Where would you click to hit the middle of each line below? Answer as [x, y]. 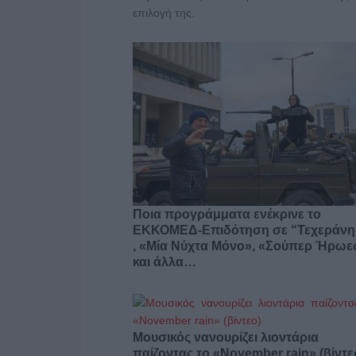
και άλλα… [164, 261]
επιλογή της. [164, 13]
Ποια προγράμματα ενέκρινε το [227, 214]
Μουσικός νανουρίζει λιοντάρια [226, 337]
